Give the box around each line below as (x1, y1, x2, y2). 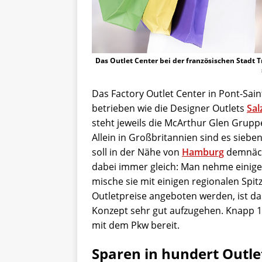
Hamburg (182, 146, 224, 159)
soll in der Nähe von (92, 146, 182, 159)
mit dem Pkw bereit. (92, 219, 180, 232)
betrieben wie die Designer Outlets (92, 102, 247, 115)
